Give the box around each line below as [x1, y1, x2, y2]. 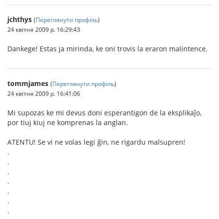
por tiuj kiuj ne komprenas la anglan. [7, 118, 128, 128]
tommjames [7, 79, 48, 88]
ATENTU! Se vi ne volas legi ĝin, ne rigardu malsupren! [7, 137, 185, 147]
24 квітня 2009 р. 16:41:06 [7, 89, 80, 98]
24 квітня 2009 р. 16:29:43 [7, 25, 80, 34]
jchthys [7, 15, 32, 24]
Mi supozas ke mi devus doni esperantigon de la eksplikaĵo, [7, 108, 201, 118]
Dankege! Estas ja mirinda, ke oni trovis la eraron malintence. [7, 44, 208, 54]
